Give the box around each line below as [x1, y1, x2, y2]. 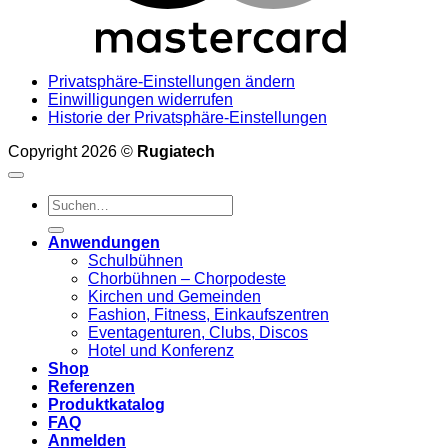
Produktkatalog [48, 395, 165, 413]
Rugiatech [137, 142, 215, 160]
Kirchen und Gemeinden [88, 287, 261, 305]
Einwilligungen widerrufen [48, 90, 233, 108]
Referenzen [48, 377, 135, 395]
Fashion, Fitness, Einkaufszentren [88, 305, 329, 323]
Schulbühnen [88, 251, 183, 269]
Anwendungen [48, 233, 160, 251]
